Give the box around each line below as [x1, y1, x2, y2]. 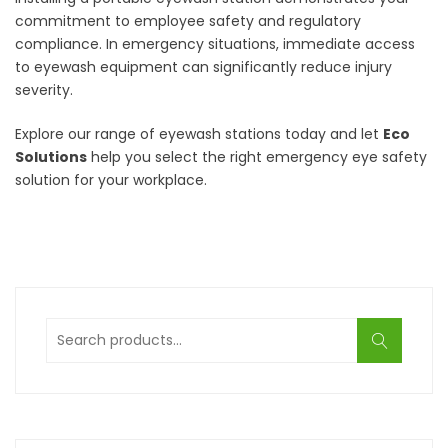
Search [45, 317, 101, 341]
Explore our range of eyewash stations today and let [15, 124, 383, 145]
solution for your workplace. [15, 170, 207, 191]
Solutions [15, 147, 87, 168]
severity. [15, 80, 73, 101]
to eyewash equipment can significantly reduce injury [15, 57, 392, 78]
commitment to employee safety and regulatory [15, 11, 361, 32]
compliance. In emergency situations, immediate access [15, 34, 415, 55]
